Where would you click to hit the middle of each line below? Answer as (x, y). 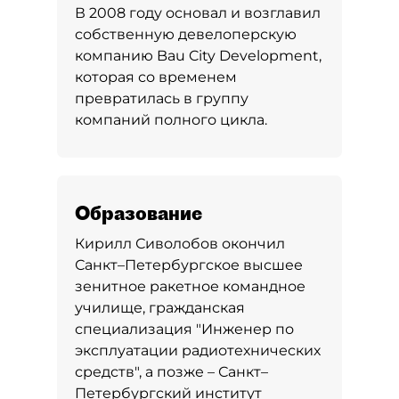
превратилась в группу (162, 98)
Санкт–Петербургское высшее (189, 265)
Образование (138, 213)
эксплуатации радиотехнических (198, 350)
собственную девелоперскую (186, 34)
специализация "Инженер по (184, 329)
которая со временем (156, 77)
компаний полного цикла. (171, 120)
